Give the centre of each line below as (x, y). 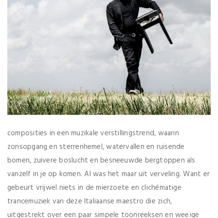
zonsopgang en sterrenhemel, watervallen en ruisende (96, 147)
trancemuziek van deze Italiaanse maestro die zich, (90, 201)
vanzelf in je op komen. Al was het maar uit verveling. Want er (109, 174)
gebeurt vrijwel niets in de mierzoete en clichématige (94, 188)
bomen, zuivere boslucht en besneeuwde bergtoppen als (101, 160)
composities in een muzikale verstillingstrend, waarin (93, 133)
